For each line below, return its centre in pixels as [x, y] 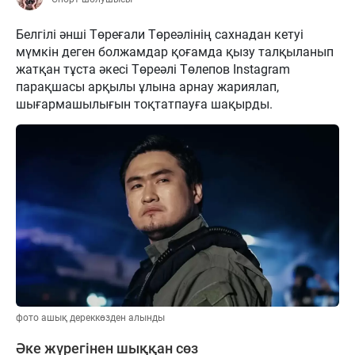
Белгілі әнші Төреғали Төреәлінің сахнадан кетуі [160, 34]
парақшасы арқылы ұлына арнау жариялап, [147, 87]
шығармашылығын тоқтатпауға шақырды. [144, 104]
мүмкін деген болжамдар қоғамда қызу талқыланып [175, 52]
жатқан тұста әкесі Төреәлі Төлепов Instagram [153, 69]
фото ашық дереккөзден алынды [90, 317]
